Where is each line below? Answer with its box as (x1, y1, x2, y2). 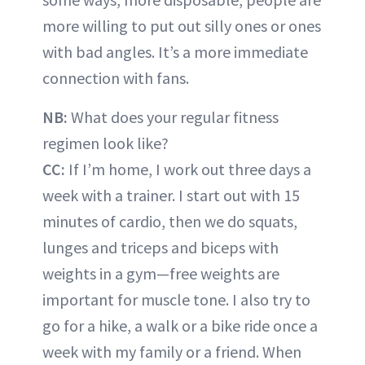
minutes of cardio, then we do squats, (42, 211, 297, 232)
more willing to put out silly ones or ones (42, 15, 321, 37)
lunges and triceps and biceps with (42, 237, 279, 258)
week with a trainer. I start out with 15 (42, 185, 300, 206)
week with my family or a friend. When (42, 341, 301, 363)
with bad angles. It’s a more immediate (42, 42, 308, 63)
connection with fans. (42, 68, 189, 89)
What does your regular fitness (68, 107, 279, 128)
